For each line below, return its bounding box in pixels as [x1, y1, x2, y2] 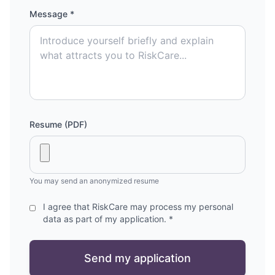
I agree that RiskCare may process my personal [43, 201, 234, 212]
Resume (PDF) [29, 119, 87, 130]
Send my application [84, 252, 191, 265]
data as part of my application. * [43, 214, 174, 224]
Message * [29, 9, 74, 19]
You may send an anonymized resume [29, 176, 159, 185]
